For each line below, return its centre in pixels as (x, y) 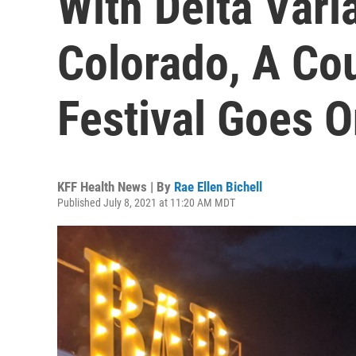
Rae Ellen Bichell (218, 187)
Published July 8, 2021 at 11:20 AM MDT (146, 203)
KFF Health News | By (116, 187)
